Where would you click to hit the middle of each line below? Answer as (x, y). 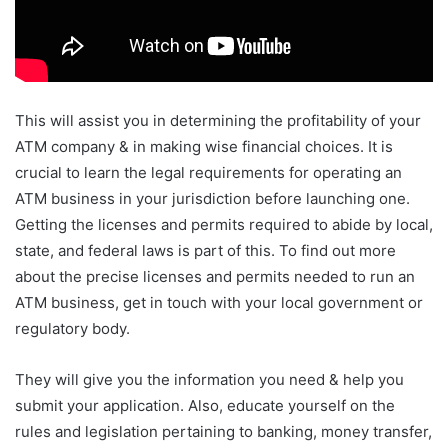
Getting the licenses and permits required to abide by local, (224, 224)
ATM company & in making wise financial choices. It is (204, 146)
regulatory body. (72, 328)
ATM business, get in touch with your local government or (219, 302)
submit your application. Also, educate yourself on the (205, 405)
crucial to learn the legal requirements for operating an (208, 172)
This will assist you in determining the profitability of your (218, 120)
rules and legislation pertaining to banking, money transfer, (223, 431)
